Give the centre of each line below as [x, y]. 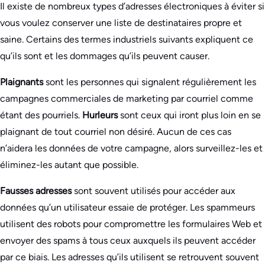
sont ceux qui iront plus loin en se [190, 115]
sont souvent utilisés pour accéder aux [155, 191]
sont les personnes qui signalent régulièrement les [151, 82]
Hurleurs [101, 115]
